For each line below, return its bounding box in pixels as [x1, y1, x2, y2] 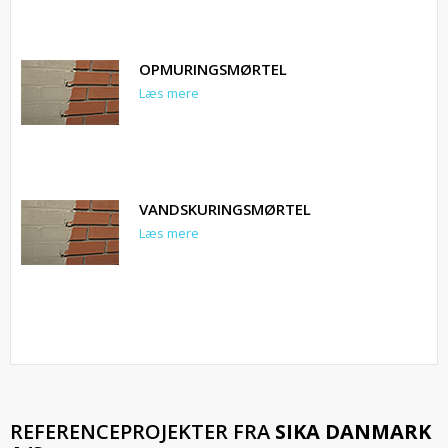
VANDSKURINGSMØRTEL [139, 199, 311, 220]
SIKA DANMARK [275, 418, 431, 446]
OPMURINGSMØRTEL [139, 59, 287, 80]
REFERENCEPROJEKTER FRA [10, 418, 275, 446]
